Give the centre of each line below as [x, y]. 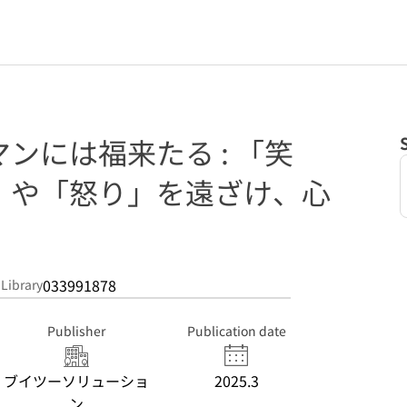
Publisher [76, 331]
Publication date [236, 331]
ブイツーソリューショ [76, 381]
